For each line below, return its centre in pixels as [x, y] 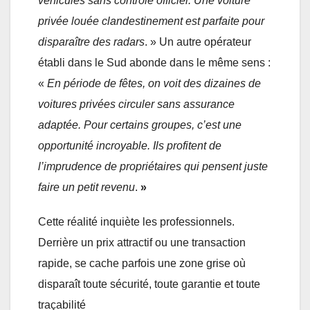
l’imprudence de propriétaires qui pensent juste [153, 166]
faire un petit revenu [86, 187]
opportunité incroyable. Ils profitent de [130, 145]
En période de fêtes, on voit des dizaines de [154, 83]
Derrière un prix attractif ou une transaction [142, 242]
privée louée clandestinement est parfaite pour [151, 21]
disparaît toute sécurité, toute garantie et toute [149, 284]
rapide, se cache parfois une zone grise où [142, 263]
